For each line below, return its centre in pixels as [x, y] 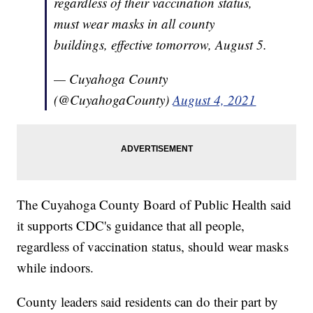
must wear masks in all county [134, 24]
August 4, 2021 [214, 100]
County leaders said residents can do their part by [148, 302]
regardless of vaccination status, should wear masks [153, 247]
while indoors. [56, 268]
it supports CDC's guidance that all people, [131, 226]
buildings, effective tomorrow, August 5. [161, 45]
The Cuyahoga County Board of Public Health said [154, 205]
